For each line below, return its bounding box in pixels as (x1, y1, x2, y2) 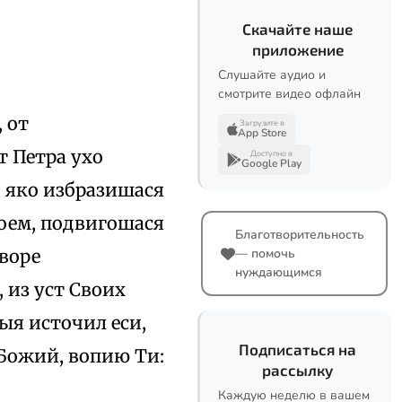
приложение (251, 40, 344, 58)
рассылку (262, 361, 333, 379)
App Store (238, 126, 286, 140)
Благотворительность (235, 226, 364, 243)
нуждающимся (235, 264, 322, 281)
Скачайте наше (242, 20, 353, 38)
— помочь (235, 245, 295, 262)
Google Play (241, 156, 301, 170)
